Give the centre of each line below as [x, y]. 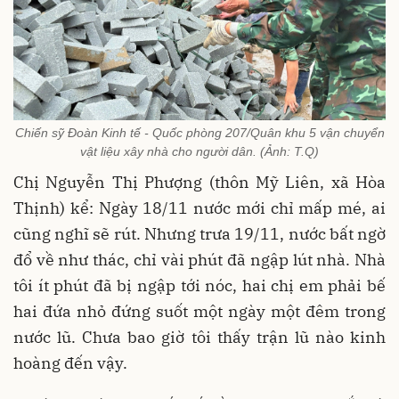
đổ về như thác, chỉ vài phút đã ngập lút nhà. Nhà [199, 259]
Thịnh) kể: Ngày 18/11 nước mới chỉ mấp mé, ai [199, 208]
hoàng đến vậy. [70, 362]
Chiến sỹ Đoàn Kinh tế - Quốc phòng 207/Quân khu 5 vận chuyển [199, 132]
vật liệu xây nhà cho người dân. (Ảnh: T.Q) [199, 151]
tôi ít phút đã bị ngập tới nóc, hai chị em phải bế [199, 285]
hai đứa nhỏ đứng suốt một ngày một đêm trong [199, 311]
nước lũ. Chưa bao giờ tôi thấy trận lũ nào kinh [199, 337]
